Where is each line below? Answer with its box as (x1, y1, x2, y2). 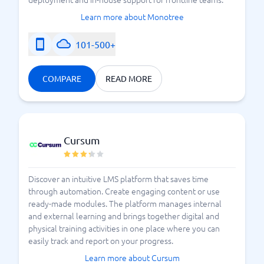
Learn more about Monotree (80, 11, 184, 22)
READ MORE (105, 73, 152, 84)
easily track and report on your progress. (28, 235, 173, 246)
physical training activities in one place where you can (28, 222, 220, 234)
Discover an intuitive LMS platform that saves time (28, 173, 209, 184)
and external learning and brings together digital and (28, 210, 219, 222)
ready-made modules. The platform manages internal (28, 197, 222, 209)
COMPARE (42, 73, 81, 84)
